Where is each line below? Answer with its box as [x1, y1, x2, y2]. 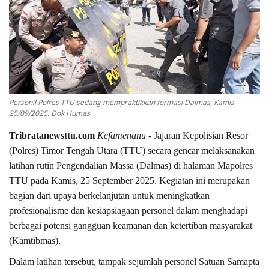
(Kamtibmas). [9, 235, 61, 246]
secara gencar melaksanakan [145, 145, 255, 156]
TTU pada [9, 175, 51, 186]
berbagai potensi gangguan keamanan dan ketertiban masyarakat [9, 220, 252, 231]
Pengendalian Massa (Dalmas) [56, 160, 171, 171]
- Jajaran [146, 130, 183, 141]
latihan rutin [9, 160, 56, 171]
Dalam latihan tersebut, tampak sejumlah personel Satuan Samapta [9, 256, 259, 267]
